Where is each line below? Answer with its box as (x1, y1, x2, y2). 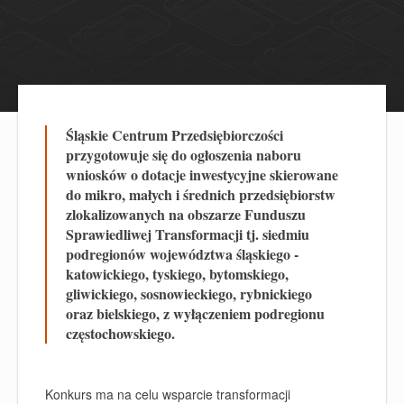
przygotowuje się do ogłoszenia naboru (66, 144, 301, 165)
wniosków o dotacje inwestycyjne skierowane (66, 164, 338, 185)
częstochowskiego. (66, 323, 175, 344)
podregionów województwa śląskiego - (66, 243, 298, 264)
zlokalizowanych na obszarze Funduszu (66, 204, 306, 225)
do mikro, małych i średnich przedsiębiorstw (66, 184, 335, 205)
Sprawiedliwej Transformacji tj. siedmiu (66, 224, 309, 244)
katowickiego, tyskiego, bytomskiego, (66, 263, 289, 284)
